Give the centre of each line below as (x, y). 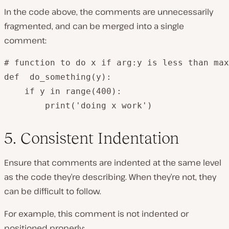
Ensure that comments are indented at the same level (113, 163)
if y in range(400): (63, 91)
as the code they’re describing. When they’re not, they (110, 177)
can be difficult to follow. (53, 191)
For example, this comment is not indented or (96, 214)
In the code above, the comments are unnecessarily (109, 12)
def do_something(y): (58, 77)
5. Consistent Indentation (91, 138)
